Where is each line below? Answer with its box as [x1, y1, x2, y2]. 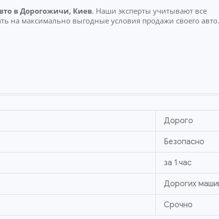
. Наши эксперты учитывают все [91, 5, 207, 16]
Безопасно [163, 137, 204, 147]
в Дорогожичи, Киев [11, 5, 92, 16]
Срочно [163, 200, 193, 210]
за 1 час [163, 158, 192, 168]
